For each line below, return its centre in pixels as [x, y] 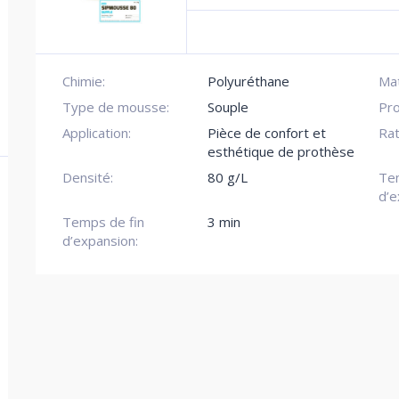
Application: [97, 133]
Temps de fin [104, 222]
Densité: [88, 177]
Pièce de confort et [267, 133]
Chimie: [84, 81]
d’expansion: [101, 240]
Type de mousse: [116, 107]
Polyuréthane [249, 81]
